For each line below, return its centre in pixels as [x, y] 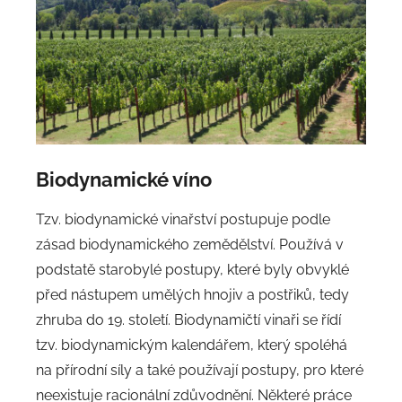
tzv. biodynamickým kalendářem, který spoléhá [192, 345]
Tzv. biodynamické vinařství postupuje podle [183, 220]
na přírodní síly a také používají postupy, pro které [200, 371]
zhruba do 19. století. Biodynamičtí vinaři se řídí [188, 320]
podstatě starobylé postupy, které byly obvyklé [192, 270]
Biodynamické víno [124, 179]
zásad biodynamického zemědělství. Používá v [190, 245]
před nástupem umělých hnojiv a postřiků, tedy [192, 295]
